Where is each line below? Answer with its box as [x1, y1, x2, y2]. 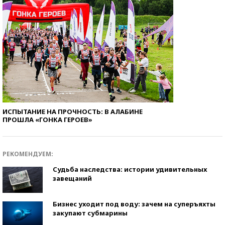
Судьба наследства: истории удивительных [53, 164, 207, 174]
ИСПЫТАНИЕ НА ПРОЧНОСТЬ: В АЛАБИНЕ [3, 106, 143, 116]
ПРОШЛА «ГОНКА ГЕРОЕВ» [3, 115, 92, 124]
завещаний [53, 173, 92, 183]
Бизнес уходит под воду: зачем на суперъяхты [53, 199, 215, 208]
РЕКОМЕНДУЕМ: [3, 149, 53, 158]
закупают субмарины [53, 208, 128, 217]
